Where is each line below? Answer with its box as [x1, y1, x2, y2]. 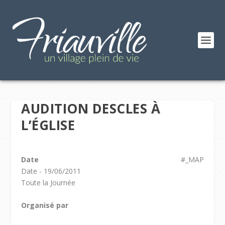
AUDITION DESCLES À [21, 99, 161, 118]
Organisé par [21, 200, 69, 210]
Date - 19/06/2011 [21, 166, 81, 176]
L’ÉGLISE [21, 116, 75, 134]
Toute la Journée [21, 178, 76, 187]
